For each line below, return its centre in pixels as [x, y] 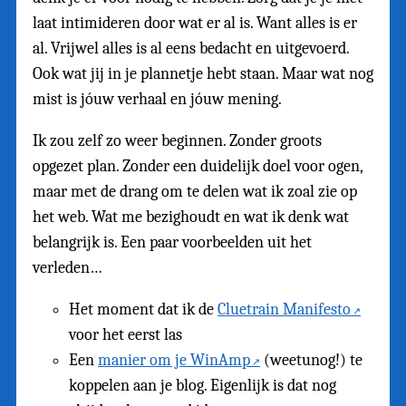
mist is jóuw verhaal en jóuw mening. [157, 99]
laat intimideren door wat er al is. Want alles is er [195, 23]
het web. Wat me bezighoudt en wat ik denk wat [191, 217]
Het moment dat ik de [143, 309]
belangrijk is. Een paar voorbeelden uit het [172, 242]
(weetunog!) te [311, 360]
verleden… [68, 267]
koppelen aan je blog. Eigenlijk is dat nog [203, 385]
